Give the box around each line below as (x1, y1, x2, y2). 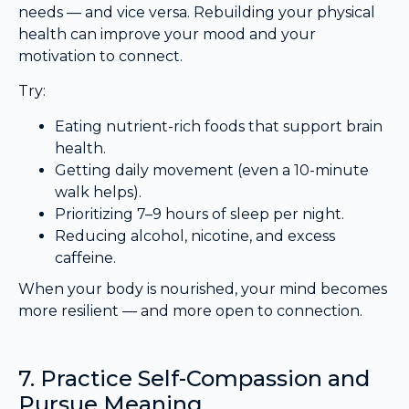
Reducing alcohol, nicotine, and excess (55, 226, 335, 245)
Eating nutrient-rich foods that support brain (55, 117, 383, 135)
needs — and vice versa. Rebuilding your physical (18, 3, 375, 21)
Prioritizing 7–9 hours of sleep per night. (55, 204, 344, 223)
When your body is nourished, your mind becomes (18, 279, 387, 298)
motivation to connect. (18, 47, 183, 65)
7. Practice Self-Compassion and (18, 364, 370, 392)
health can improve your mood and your (18, 25, 316, 43)
